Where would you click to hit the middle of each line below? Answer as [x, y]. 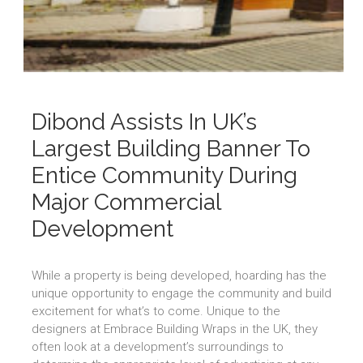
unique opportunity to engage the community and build [181, 294]
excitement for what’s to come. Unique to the [156, 312]
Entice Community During [164, 176]
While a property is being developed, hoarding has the [179, 276]
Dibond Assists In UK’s [144, 122]
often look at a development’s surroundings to [158, 347]
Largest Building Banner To [171, 149]
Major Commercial [126, 203]
